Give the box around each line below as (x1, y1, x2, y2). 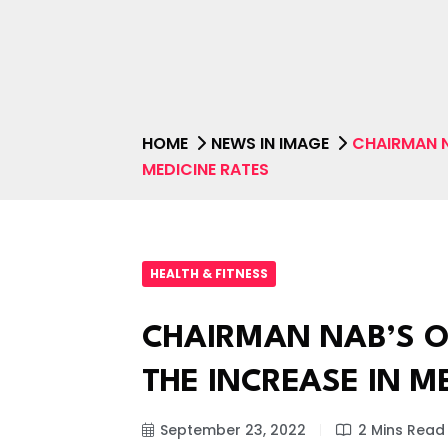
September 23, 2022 (160, 420, 306, 441)
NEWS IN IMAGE (211, 131, 329, 155)
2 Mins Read (358, 420, 445, 441)
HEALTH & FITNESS (150, 265, 268, 282)
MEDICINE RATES (142, 157, 269, 181)
